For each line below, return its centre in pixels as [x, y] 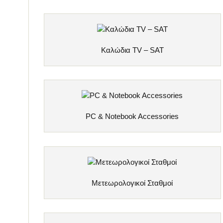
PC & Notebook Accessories [132, 116]
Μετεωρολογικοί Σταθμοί [132, 183]
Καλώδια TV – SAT [132, 50]
